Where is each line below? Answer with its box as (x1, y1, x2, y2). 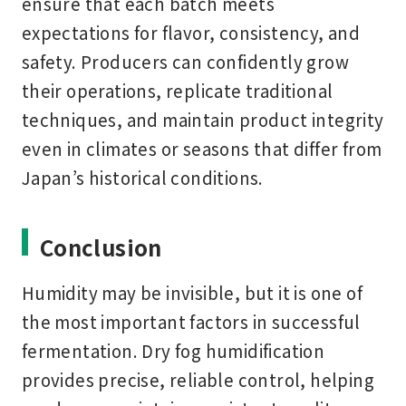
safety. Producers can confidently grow (21, 49, 350, 74)
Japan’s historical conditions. (21, 165, 264, 190)
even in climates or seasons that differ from (21, 136, 382, 161)
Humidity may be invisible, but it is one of (21, 280, 363, 305)
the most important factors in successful (21, 309, 361, 334)
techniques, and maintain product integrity (21, 107, 384, 132)
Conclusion (39, 231, 162, 264)
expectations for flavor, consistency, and (21, 20, 361, 45)
